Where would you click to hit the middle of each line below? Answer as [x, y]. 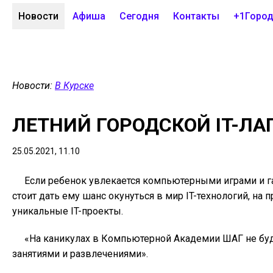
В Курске [74, 86]
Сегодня [139, 16]
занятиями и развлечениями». [80, 254]
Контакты [196, 16]
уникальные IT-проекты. [68, 211]
